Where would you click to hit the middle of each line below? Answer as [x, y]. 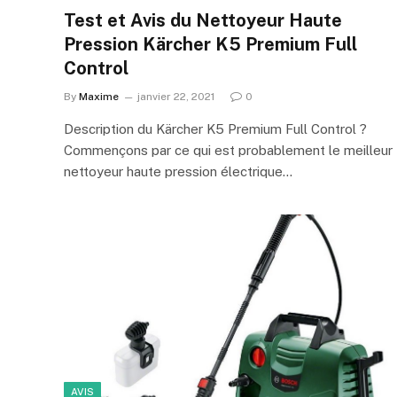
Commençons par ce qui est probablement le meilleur [228, 150]
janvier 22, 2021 [176, 96]
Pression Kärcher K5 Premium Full [210, 44]
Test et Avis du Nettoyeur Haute [203, 20]
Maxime [99, 96]
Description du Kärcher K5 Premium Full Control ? [215, 128]
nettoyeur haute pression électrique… [178, 171]
